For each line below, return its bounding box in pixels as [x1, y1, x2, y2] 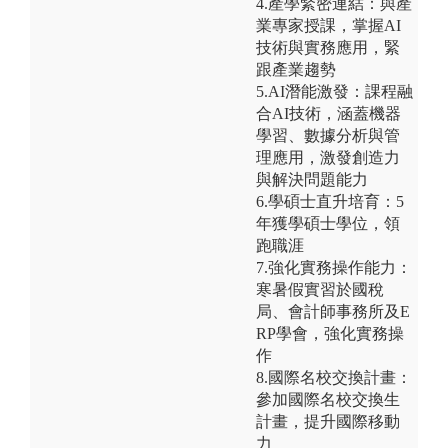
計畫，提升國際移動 [256, 412, 400, 430]
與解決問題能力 [256, 170, 368, 188]
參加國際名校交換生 [256, 390, 400, 408]
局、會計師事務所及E [256, 302, 410, 320]
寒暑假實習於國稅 [256, 280, 384, 298]
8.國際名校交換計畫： [256, 368, 412, 386]
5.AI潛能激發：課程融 [256, 82, 413, 100]
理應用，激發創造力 [256, 148, 400, 166]
